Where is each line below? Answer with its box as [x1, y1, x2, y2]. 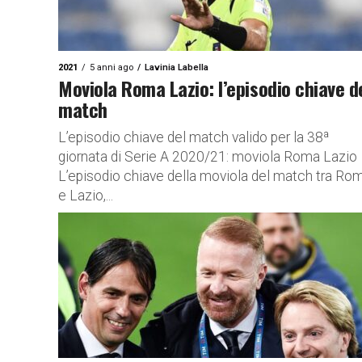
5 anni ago [90, 62, 133, 73]
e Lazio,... [58, 187, 113, 204]
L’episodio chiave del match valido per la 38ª [58, 129, 330, 145]
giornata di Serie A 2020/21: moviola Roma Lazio [58, 149, 357, 165]
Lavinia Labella [145, 62, 208, 73]
